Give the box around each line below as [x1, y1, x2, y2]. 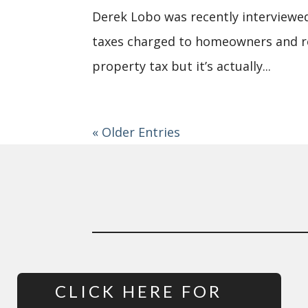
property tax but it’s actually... [92, 58, 272, 74]
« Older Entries [92, 124, 181, 140]
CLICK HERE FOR [54, 280, 222, 301]
